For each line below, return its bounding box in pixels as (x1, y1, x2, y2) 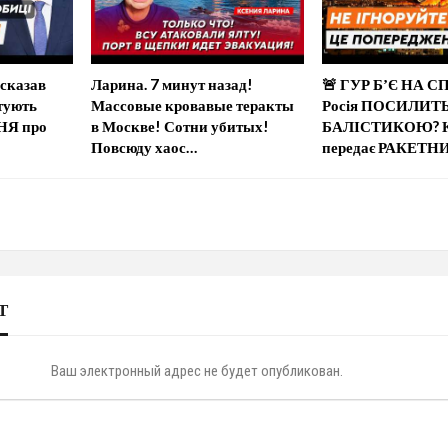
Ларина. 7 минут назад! (90, 75, 253, 94)
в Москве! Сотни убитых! (90, 117, 269, 136)
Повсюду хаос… (90, 138, 197, 157)
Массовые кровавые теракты (90, 96, 294, 115)
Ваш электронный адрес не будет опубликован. (51, 362, 344, 381)
